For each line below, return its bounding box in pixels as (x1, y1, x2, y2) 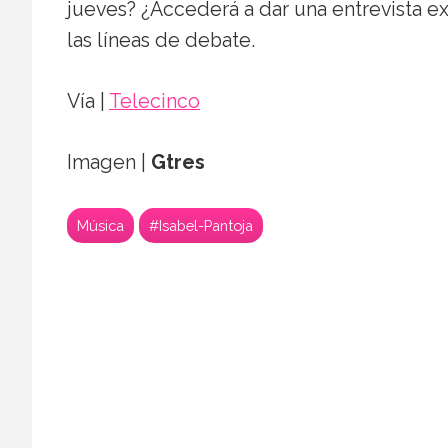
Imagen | (67, 151, 151, 175)
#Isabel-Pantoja (149, 217, 253, 235)
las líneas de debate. (67, 29, 255, 53)
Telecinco (109, 90, 200, 114)
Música (77, 217, 124, 235)
